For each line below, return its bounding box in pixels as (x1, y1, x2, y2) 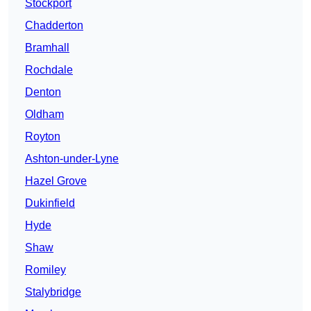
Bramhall (25, 42, 69, 54)
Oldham (25, 108, 64, 121)
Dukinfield (25, 197, 75, 210)
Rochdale (25, 64, 73, 76)
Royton (25, 131, 60, 143)
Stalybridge (25, 286, 81, 299)
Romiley (25, 264, 66, 276)
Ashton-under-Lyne (25, 153, 119, 165)
